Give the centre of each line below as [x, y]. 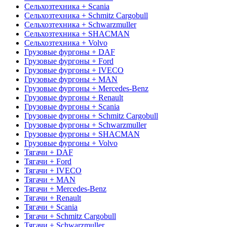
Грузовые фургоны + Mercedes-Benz [86, 88]
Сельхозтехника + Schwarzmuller [80, 24]
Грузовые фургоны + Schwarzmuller [85, 125]
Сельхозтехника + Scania [67, 6]
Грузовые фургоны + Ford [69, 61]
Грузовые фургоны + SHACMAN [82, 134]
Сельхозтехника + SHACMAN [77, 33]
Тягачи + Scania [51, 207]
